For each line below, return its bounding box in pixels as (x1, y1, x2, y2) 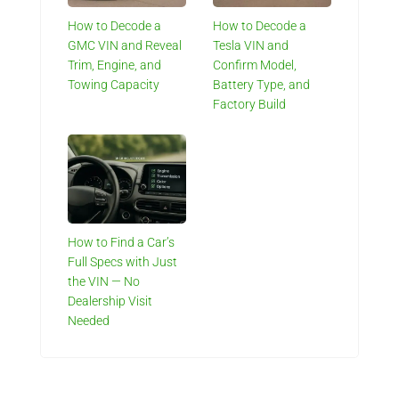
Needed (67, 313, 110, 329)
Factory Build (212, 97, 286, 112)
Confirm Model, (212, 58, 297, 73)
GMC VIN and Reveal (67, 38, 182, 53)
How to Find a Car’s (67, 235, 175, 250)
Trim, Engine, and (67, 58, 161, 73)
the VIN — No (67, 274, 140, 289)
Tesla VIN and (212, 38, 289, 53)
